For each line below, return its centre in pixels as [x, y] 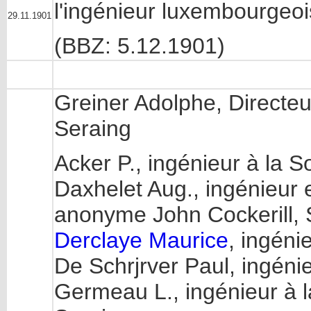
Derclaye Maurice [141, 241]
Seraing [93, 128]
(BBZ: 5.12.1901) [140, 46]
